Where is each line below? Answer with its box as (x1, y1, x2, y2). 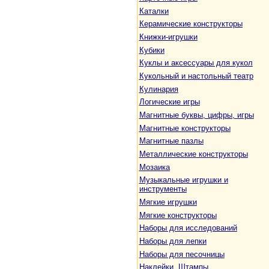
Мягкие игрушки (139, 197, 197, 207)
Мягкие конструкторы (139, 210, 217, 220)
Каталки (139, 6, 169, 16)
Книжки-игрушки (139, 32, 198, 42)
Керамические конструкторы (139, 19, 243, 29)
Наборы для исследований (139, 223, 237, 233)
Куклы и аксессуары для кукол (139, 58, 253, 68)
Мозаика (139, 162, 170, 172)
